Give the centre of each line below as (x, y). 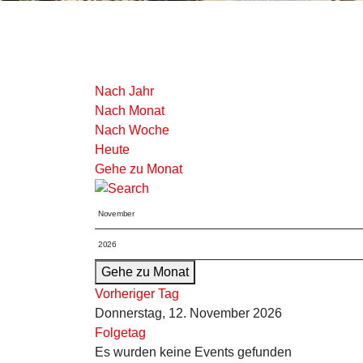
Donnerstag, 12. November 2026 (188, 313)
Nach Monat (130, 111)
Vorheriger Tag (137, 294)
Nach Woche (132, 130)
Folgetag (120, 333)
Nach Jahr (124, 91)
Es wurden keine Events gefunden (193, 352)
